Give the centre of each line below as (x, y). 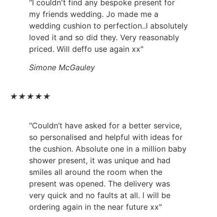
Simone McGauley (62, 68)
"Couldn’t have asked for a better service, (105, 126)
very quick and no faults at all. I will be (100, 195)
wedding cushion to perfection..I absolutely (108, 25)
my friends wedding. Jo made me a (94, 14)
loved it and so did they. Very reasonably (104, 37)
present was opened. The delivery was (100, 184)
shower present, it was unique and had (100, 161)
